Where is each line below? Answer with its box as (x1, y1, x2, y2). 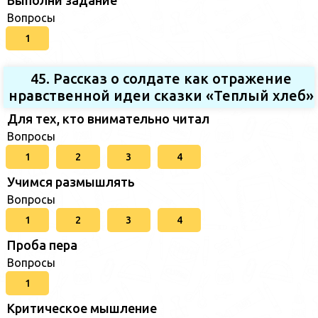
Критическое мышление (7, 300, 157, 315)
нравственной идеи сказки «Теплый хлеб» (8, 87, 314, 104)
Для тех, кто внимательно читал (7, 111, 209, 126)
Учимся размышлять (7, 174, 135, 189)
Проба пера (7, 237, 77, 252)
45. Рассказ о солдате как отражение (30, 70, 292, 87)
